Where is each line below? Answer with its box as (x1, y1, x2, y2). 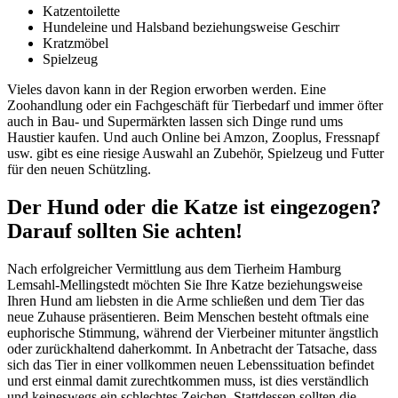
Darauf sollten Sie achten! (7, 219, 243, 243)
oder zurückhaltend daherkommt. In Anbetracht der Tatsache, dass (7, 340, 377, 356)
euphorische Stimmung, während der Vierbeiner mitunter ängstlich (7, 324, 378, 340)
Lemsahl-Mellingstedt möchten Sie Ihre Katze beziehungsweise (7, 276, 362, 292)
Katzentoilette (43, 4, 120, 20)
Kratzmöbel (43, 36, 108, 52)
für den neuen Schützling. (7, 162, 151, 178)
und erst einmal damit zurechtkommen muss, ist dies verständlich (7, 372, 369, 388)
